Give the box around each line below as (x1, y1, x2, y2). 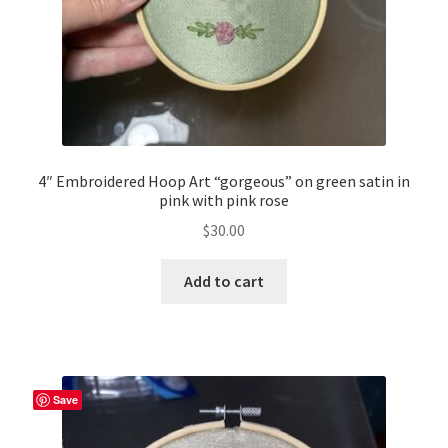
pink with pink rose (159, 189, 289, 210)
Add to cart (184, 271, 264, 292)
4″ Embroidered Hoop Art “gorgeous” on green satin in (38, 170, 410, 191)
